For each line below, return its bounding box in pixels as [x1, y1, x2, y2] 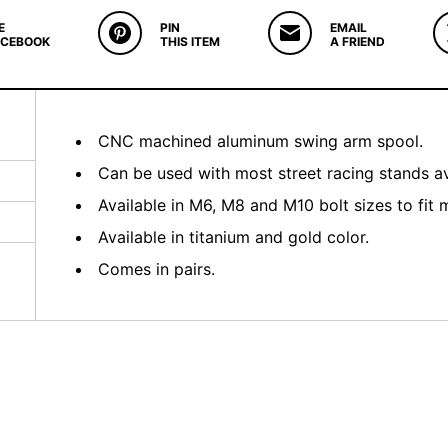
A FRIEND [329, 33, 385, 49]
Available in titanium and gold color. [98, 226, 369, 247]
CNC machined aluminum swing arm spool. [98, 130, 423, 151]
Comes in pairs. [98, 258, 215, 279]
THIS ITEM [159, 33, 220, 49]
